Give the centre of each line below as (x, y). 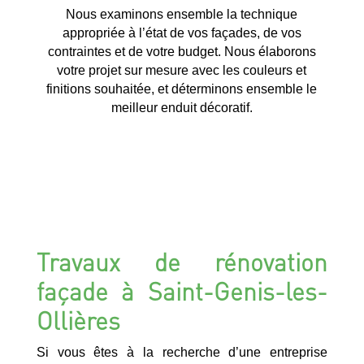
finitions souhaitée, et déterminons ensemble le (182, 89)
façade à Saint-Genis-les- (182, 290)
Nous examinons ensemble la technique (182, 14)
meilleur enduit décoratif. (182, 107)
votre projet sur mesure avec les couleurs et (182, 70)
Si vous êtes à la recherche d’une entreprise (182, 352)
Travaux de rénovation (182, 261)
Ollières (78, 320)
